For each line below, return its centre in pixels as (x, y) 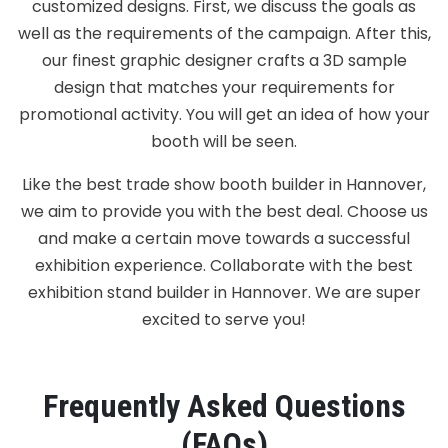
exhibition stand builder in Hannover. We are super (224, 292)
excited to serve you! (224, 319)
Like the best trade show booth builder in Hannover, (224, 184)
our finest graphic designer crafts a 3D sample (224, 60)
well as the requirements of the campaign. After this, (224, 33)
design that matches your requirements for (224, 87)
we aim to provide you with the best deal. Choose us (224, 211)
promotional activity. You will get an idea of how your (224, 114)
